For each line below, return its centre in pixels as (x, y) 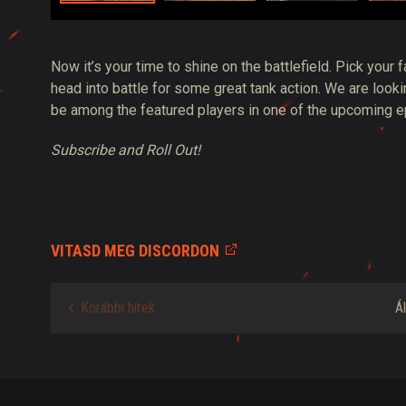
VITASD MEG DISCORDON (135, 251)
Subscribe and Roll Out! (126, 150)
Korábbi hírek (118, 308)
